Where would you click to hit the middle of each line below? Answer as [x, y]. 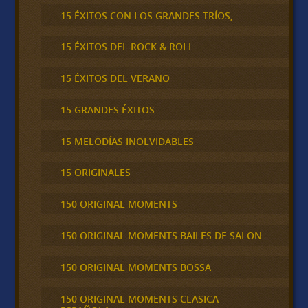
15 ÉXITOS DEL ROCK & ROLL [127, 47]
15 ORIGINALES [95, 173]
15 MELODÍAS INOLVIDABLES [127, 141]
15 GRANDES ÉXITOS [107, 109]
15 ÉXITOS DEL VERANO [115, 78]
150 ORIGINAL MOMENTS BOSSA [135, 267]
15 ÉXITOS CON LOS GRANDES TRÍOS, [146, 15]
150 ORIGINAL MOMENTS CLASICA [139, 298]
